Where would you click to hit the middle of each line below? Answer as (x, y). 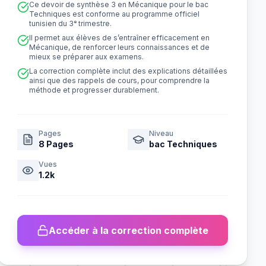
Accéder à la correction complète (129, 230)
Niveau (161, 133)
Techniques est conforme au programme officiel (115, 14)
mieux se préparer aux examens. (87, 57)
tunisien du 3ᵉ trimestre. (71, 23)
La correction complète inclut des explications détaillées (129, 71)
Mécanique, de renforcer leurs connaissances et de (120, 47)
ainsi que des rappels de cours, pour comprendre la (120, 80)
